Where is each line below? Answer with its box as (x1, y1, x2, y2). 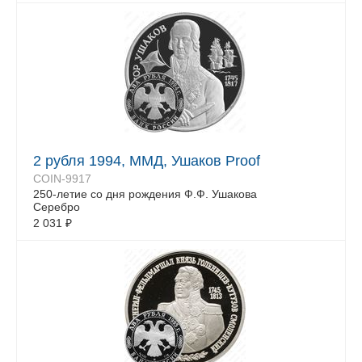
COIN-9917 (33, 172, 91, 185)
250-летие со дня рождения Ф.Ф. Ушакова (33, 187, 257, 200)
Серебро (33, 200, 80, 213)
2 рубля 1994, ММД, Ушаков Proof (33, 153, 260, 169)
